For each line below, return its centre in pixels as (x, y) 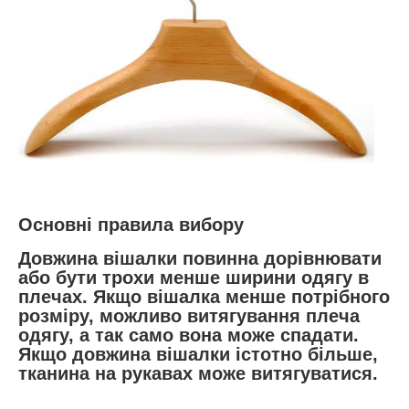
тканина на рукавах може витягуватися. (198, 373)
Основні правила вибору (131, 225)
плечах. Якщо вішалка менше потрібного (204, 296)
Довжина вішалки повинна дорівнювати (200, 258)
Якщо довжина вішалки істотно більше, (198, 354)
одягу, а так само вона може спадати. (189, 335)
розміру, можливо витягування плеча (189, 315)
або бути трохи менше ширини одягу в (194, 277)
